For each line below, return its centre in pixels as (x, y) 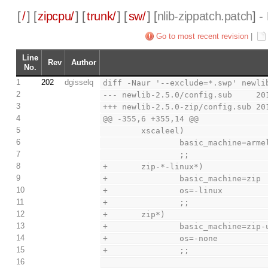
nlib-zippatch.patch (205, 16)
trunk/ (101, 16)
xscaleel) (163, 131)
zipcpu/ (56, 16)
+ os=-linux (163, 191)
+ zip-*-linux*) (153, 167)
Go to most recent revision (202, 36)
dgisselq (79, 83)
